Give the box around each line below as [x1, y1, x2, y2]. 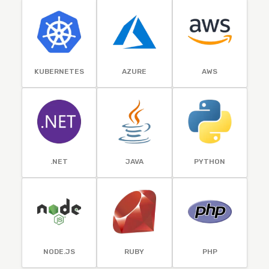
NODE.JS [43, 247, 76, 256]
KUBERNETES [34, 67, 85, 76]
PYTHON [194, 157, 226, 166]
